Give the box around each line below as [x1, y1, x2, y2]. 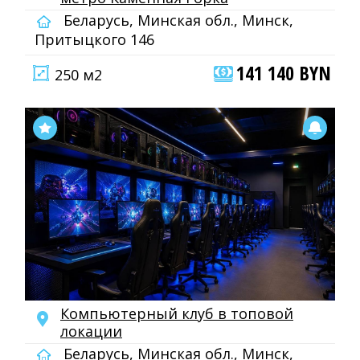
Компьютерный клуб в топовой [60, 304, 293, 323]
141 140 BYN [236, 59, 331, 86]
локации [60, 321, 122, 341]
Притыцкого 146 [35, 30, 154, 49]
